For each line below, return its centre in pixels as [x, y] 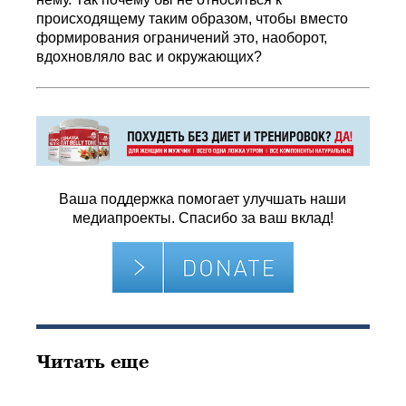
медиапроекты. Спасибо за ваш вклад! [203, 217]
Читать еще [93, 362]
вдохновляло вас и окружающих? [150, 56]
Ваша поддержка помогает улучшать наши [203, 198]
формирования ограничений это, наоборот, [182, 37]
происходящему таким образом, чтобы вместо [193, 18]
